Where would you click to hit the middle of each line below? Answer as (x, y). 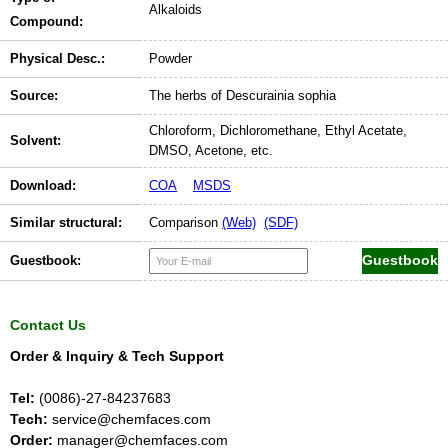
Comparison (185, 222)
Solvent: (35, 140)
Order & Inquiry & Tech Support (117, 355)
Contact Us (48, 324)
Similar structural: (66, 222)
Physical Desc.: (57, 58)
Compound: (46, 21)
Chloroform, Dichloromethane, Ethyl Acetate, (278, 130)
